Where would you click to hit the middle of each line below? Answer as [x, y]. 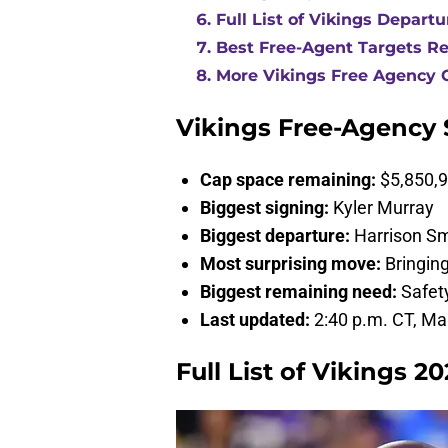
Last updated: [257, 320]
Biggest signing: [266, 208]
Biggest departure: [277, 236]
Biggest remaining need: [300, 292]
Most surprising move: [292, 264]
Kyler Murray [383, 208]
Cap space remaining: [290, 180]
